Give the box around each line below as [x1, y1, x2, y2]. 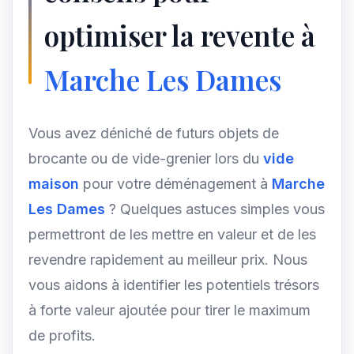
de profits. [28, 327, 96, 344]
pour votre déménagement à [79, 175, 272, 192]
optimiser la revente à [44, 17, 315, 54]
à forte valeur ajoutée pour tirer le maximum [28, 302, 311, 318]
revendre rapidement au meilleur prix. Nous [28, 251, 307, 268]
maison [28, 175, 79, 192]
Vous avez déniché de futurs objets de [28, 125, 279, 141]
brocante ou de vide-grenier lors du [28, 150, 263, 167]
